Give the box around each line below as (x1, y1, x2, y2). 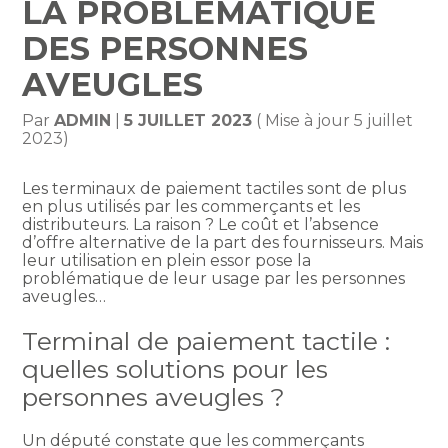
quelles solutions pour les (22, 353, 329, 384)
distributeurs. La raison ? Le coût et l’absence (22, 215, 380, 235)
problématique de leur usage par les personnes (22, 269, 406, 289)
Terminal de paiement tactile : (22, 325, 391, 356)
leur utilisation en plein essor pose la (22, 251, 312, 271)
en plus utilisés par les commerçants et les (22, 197, 361, 217)
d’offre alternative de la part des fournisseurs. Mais (22, 233, 424, 253)
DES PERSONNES (22, 29, 309, 69)
